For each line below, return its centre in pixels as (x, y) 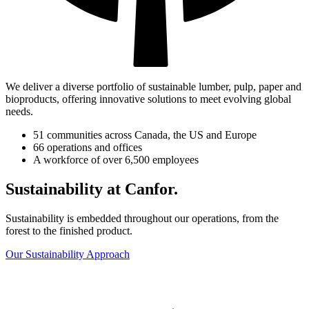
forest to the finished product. (69, 230)
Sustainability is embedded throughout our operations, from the (142, 218)
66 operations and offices (88, 147)
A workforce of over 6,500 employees (116, 159)
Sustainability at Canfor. (92, 189)
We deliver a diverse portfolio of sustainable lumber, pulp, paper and (153, 86)
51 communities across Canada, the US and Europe (145, 134)
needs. (19, 111)
